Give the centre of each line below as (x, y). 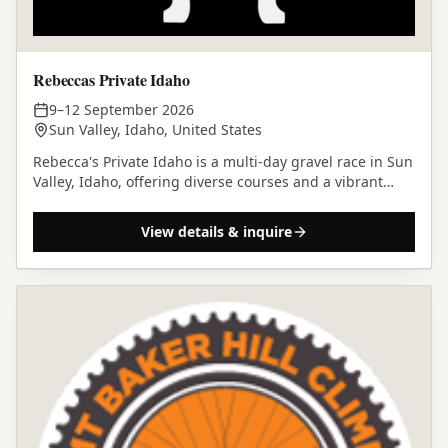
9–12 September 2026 (121, 109)
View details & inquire (216, 231)
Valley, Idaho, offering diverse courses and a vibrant (208, 181)
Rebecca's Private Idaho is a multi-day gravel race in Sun (223, 161)
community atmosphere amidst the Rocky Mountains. (212, 201)
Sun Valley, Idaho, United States (155, 129)
